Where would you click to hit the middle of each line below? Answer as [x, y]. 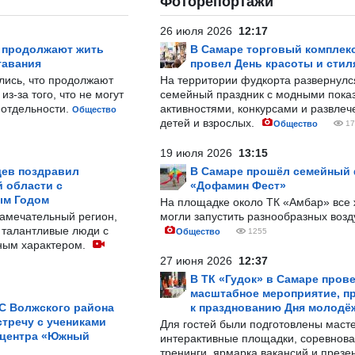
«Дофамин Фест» [238, 185]
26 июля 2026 [199, 31]
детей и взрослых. [209, 123]
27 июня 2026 [199, 261]
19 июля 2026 [199, 153]
